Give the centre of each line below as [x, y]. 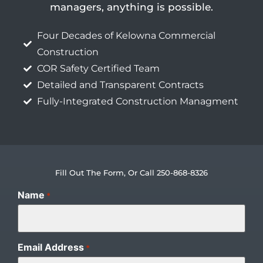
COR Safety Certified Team [98, 69]
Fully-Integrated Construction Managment [137, 102]
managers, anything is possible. [131, 7]
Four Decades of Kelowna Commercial [126, 36]
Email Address [51, 247]
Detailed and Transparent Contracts [120, 85]
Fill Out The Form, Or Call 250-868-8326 [131, 173]
